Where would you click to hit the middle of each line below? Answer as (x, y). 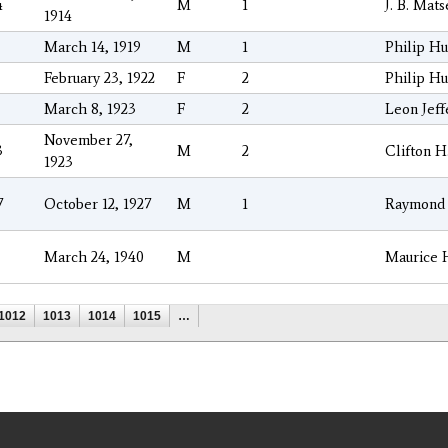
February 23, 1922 (99, 78)
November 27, (88, 140)
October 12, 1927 (97, 204)
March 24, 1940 (94, 257)
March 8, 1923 (90, 109)
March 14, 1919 (92, 47)
